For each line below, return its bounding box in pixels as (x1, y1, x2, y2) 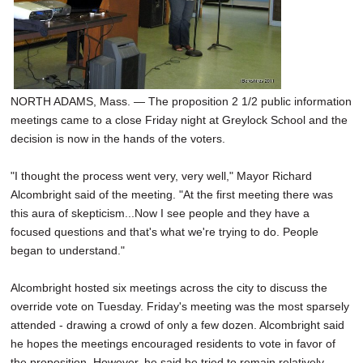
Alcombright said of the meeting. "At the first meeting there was (11, 188, 333, 202)
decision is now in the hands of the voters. (11, 132, 225, 146)
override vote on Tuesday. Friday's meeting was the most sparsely (11, 300, 349, 314)
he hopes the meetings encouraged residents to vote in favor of (11, 337, 335, 351)
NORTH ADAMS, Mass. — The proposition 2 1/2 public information (11, 95, 352, 109)
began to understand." (11, 244, 125, 258)
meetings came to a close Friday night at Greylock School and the (11, 113, 348, 127)
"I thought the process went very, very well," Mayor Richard (11, 169, 312, 183)
